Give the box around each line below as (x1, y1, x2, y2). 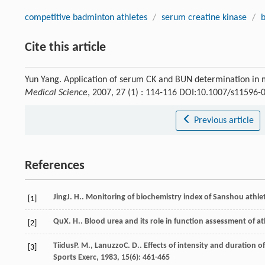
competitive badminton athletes (25, 12, 147, 22)
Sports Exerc (53, 253, 96, 262)
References (25, 159, 85, 173)
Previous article (193, 115, 254, 125)
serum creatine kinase (161, 12, 247, 22)
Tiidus (53, 241, 74, 250)
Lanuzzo (95, 241, 124, 250)
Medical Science (25, 88, 88, 98)
